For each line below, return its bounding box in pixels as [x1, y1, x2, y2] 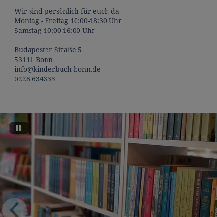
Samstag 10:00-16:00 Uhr [15, 26, 95, 34]
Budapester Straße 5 [15, 46, 82, 54]
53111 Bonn [15, 55, 53, 63]
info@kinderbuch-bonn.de [15, 65, 101, 73]
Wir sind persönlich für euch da [15, 7, 119, 15]
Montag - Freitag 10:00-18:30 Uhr [15, 16, 122, 25]
